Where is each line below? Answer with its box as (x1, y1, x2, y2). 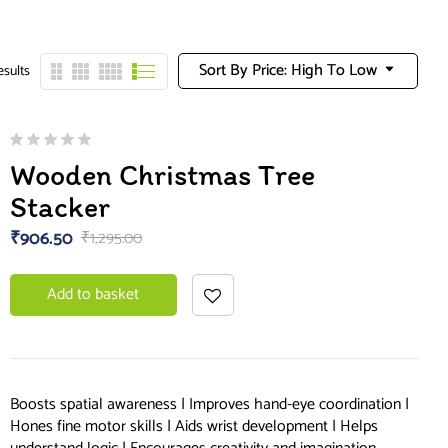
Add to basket (47, 281, 140, 309)
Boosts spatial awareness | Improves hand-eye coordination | (9, 391, 409, 419)
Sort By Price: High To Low (199, 56, 377, 84)
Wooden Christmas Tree (9, 156, 315, 194)
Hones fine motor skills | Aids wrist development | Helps (9, 413, 378, 441)
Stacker (9, 188, 110, 226)
